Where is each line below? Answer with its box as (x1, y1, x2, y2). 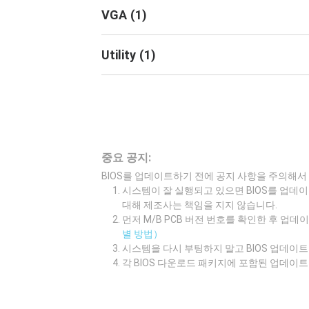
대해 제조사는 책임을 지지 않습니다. (122, 199, 277, 210)
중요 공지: (101, 151, 151, 164)
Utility (101, 47, 136, 62)
